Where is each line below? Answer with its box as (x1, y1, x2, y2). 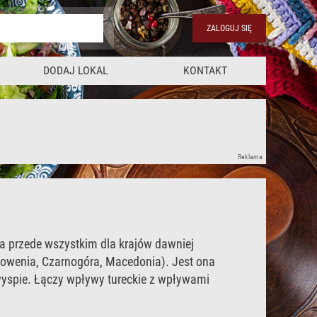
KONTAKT (183, 64, 228, 77)
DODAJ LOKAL (43, 64, 109, 77)
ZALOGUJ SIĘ (207, 23, 252, 33)
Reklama (238, 153, 263, 161)
